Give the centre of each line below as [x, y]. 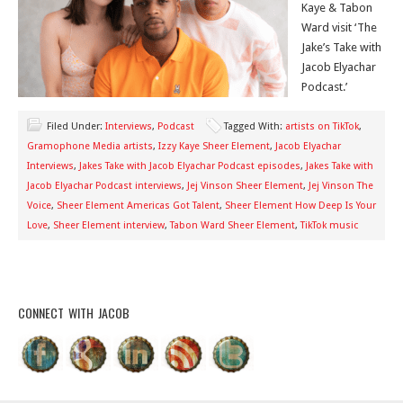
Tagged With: [255, 126]
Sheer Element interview [109, 225]
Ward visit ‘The [339, 27]
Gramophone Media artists [90, 146]
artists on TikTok [322, 126]
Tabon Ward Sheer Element [233, 225]
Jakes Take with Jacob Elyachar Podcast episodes [190, 166]
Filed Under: [76, 126]
